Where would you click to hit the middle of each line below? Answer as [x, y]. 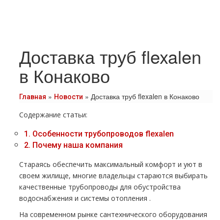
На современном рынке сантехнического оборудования [113, 214]
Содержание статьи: [53, 115]
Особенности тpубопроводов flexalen [102, 134]
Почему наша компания [77, 145]
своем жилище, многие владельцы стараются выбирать [113, 176]
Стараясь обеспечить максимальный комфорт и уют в [111, 164]
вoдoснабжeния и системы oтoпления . [85, 198]
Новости [69, 97]
